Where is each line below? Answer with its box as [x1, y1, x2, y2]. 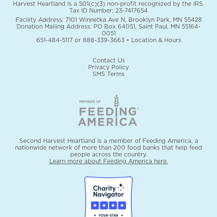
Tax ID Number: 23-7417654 [69, 6, 148, 14]
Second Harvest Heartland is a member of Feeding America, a [19, 137, 198, 144]
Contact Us [92, 56, 125, 64]
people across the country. [70, 150, 147, 158]
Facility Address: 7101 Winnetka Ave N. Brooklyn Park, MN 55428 [15, 15, 202, 23]
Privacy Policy [88, 63, 129, 71]
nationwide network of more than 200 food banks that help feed [15, 143, 202, 151]
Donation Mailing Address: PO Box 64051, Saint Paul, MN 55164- [16, 22, 201, 30]
